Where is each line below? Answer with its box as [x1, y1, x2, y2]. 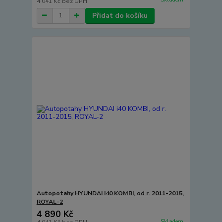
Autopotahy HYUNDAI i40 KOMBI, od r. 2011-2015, [36, 189, 184, 198]
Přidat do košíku [92, 10, 148, 20]
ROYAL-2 [36, 198, 63, 206]
